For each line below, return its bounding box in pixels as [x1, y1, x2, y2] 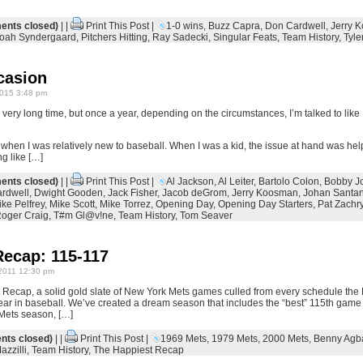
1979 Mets [211, 333, 258, 344]
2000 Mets [262, 333, 309, 344]
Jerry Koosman [231, 187, 298, 199]
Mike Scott [49, 199, 95, 210]
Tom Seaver [179, 210, 233, 221]
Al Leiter [217, 176, 254, 187]
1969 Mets [160, 333, 207, 344]
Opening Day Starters [217, 199, 313, 210]
